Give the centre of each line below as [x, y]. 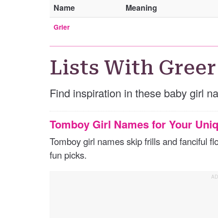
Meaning [141, 7]
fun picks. [68, 154]
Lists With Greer [133, 68]
